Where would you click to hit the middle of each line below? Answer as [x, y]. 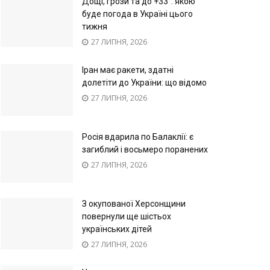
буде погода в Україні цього [137, 14]
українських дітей [117, 229]
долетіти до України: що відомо [144, 83]
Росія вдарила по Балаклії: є [138, 137]
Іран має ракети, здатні [128, 70]
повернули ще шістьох [127, 216]
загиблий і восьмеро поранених [145, 149]
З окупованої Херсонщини [134, 203]
